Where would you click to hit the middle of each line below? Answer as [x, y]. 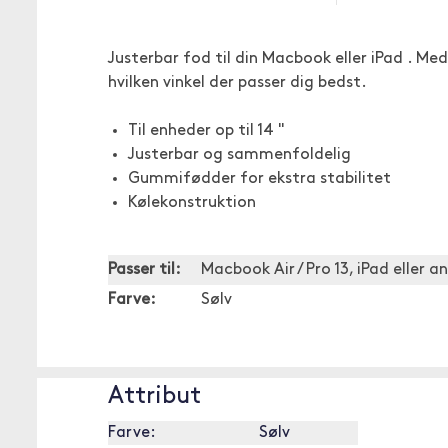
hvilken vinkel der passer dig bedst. [237, 83]
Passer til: [144, 270]
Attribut [154, 397]
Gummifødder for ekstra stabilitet [259, 179]
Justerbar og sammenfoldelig [239, 155]
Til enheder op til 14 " [206, 131]
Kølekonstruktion [192, 203]
